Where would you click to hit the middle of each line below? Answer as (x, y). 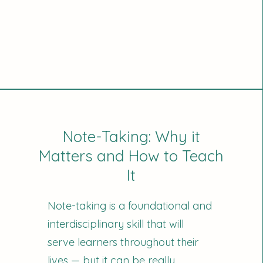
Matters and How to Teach (131, 156)
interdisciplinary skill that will (116, 224)
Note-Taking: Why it (131, 136)
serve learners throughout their (123, 242)
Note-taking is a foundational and (130, 206)
